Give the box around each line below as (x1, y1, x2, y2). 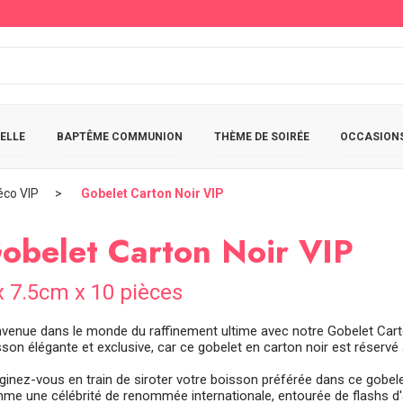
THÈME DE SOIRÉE (213, 130, 309, 143)
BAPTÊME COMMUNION (56, 130, 183, 143)
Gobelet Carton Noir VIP (81, 186, 224, 201)
